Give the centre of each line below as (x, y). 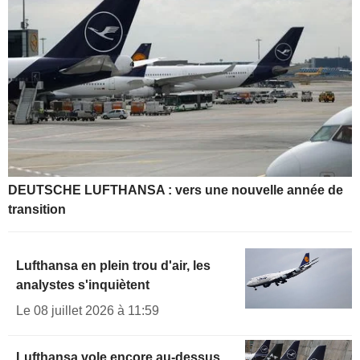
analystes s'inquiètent (83, 285)
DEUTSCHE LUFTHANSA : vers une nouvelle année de (176, 190)
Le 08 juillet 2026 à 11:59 (88, 311)
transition (37, 210)
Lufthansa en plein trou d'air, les (113, 266)
